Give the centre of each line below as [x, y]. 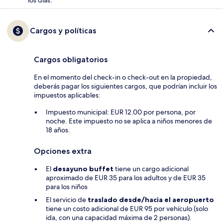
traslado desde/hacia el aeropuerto [151, 200]
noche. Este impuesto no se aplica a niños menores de [129, 121]
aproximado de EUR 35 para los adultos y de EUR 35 [126, 178]
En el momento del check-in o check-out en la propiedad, [123, 77]
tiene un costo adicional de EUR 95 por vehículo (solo [127, 209]
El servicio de [67, 200]
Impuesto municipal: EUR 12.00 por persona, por [121, 112]
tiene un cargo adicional [151, 169]
